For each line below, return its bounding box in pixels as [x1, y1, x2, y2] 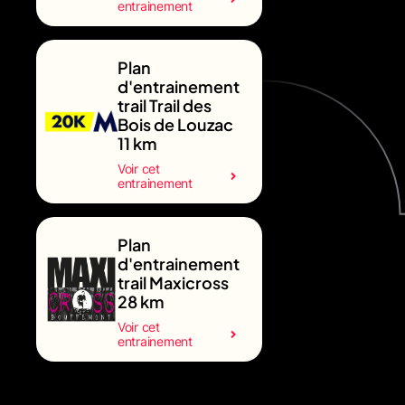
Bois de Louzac [118, 113, 233, 135]
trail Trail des [118, 94, 212, 116]
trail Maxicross [118, 271, 229, 293]
